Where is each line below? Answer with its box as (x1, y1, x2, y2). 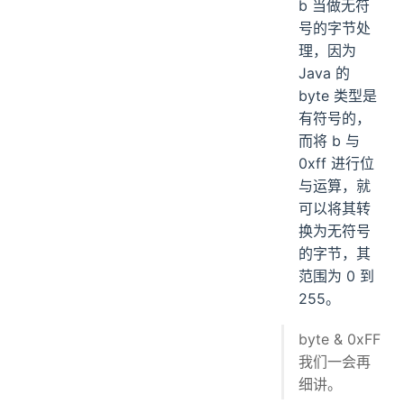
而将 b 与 (298, 132, 361, 150)
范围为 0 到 (298, 267, 375, 285)
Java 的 (298, 64, 351, 82)
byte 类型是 (298, 87, 378, 105)
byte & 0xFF (298, 330, 381, 348)
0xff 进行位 (298, 154, 375, 172)
